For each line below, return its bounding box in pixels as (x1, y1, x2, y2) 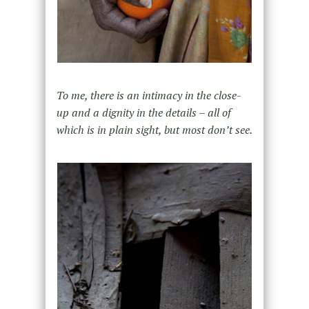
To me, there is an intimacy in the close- (56, 87, 241, 103)
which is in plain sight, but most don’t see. (56, 121, 252, 137)
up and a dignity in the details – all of (56, 104, 231, 120)
